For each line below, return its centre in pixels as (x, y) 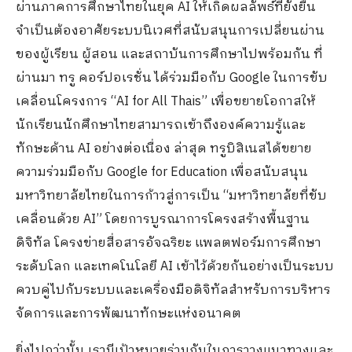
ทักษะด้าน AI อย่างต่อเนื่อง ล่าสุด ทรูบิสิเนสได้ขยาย (164, 148)
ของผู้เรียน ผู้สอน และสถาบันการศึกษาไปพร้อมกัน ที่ (169, 54)
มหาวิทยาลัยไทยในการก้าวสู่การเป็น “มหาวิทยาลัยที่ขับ (171, 196)
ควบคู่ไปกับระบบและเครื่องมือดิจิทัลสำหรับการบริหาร (173, 290)
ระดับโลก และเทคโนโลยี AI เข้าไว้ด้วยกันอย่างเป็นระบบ (175, 266)
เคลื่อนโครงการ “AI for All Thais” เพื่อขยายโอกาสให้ (166, 101)
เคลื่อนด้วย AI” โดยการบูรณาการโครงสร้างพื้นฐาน (163, 219)
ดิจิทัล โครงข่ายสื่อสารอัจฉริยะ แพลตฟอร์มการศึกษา (169, 243)
